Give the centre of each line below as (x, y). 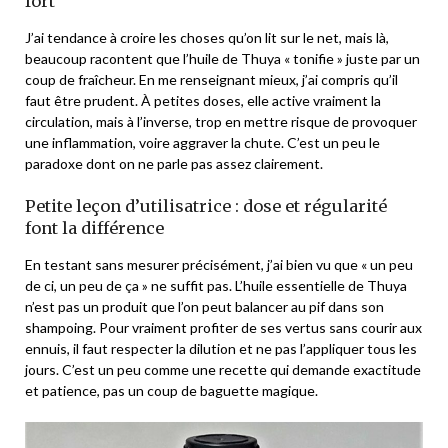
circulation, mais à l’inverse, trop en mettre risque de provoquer (221, 121)
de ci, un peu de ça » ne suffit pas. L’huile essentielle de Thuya (216, 285)
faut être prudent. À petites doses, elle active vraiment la (203, 100)
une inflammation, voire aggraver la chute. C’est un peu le (202, 142)
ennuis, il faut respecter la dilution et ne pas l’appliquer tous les (221, 348)
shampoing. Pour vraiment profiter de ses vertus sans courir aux (223, 327)
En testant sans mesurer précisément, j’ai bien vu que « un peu (219, 264)
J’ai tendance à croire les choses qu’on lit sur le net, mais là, (207, 37)
